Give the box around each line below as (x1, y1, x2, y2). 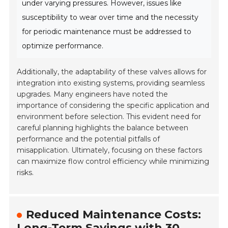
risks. (17, 168, 34, 178)
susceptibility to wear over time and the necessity (22, 13, 199, 22)
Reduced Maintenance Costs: (26, 208, 202, 222)
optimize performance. (22, 41, 104, 51)
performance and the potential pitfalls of (17, 134, 160, 144)
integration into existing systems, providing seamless (17, 78, 205, 88)
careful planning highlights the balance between (17, 123, 189, 133)
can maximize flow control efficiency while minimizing (17, 157, 210, 166)
